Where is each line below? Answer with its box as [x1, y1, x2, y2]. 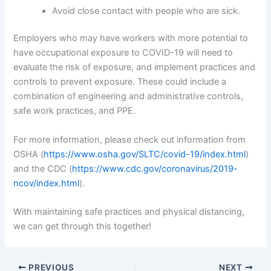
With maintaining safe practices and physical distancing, [13, 206, 245, 218]
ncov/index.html [13, 177, 80, 189]
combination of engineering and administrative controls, [13, 91, 244, 102]
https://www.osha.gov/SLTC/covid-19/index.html [44, 148, 246, 160]
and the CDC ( [13, 163, 73, 174]
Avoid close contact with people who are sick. [52, 5, 241, 16]
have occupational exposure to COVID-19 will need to [13, 47, 233, 59]
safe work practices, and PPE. [13, 105, 136, 117]
